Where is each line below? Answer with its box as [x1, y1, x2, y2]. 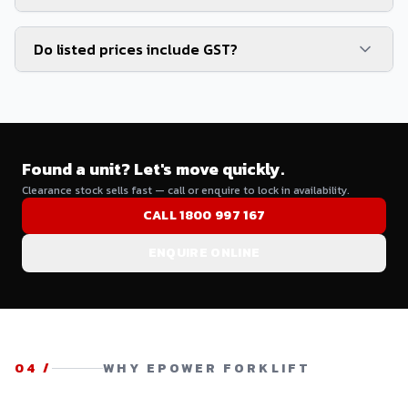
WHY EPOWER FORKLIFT [103, 358, 311, 378]
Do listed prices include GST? [34, 37, 238, 60]
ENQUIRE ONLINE [148, 242, 260, 262]
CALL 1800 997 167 [142, 205, 266, 225]
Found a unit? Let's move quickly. [22, 156, 284, 181]
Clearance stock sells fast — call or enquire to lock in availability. [22, 181, 350, 199]
